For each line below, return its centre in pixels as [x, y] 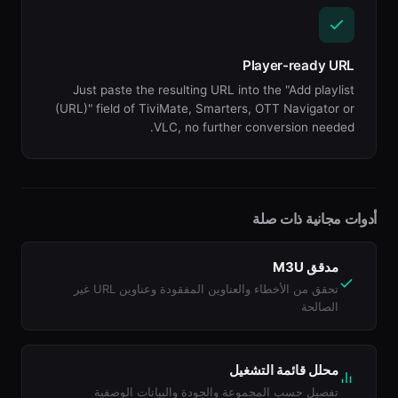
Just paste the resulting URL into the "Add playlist [214, 90]
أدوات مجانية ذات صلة [314, 219]
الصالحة [320, 306]
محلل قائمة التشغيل [284, 370]
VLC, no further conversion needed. [254, 127]
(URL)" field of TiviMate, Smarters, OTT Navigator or [205, 108]
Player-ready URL [298, 65]
